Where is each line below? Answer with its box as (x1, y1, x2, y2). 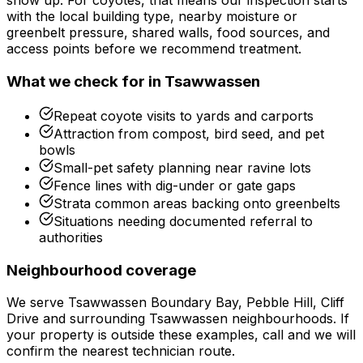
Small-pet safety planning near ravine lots (53, 159, 311, 176)
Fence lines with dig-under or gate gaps (53, 177, 296, 194)
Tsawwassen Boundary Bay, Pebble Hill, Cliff (68, 294, 344, 311)
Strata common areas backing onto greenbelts (53, 194, 340, 211)
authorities (39, 228, 103, 246)
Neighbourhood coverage (6, 260, 196, 280)
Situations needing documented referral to (53, 212, 313, 229)
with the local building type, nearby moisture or (6, 8, 297, 25)
